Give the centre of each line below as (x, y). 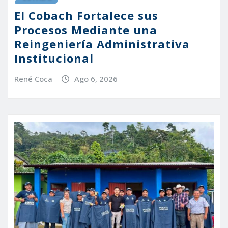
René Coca (33, 79)
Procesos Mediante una (86, 30)
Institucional (54, 58)
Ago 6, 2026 (96, 79)
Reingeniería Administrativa (102, 44)
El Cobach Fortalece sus (86, 16)
